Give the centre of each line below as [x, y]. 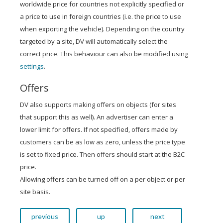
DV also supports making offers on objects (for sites [98, 105]
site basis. [35, 192]
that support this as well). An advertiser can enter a [97, 117]
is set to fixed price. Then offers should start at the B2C [102, 154]
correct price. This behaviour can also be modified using [104, 54]
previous [45, 216]
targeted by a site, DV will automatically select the [94, 41]
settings [32, 66]
